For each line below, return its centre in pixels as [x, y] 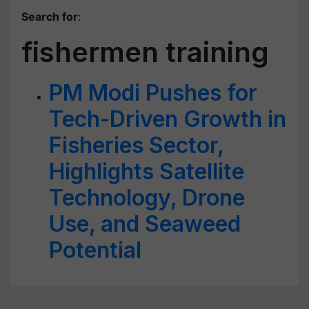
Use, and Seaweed [145, 224]
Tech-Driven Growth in [168, 119]
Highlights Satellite [147, 171]
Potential [95, 250]
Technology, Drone [147, 198]
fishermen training [145, 52]
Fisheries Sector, [136, 145]
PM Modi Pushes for [153, 93]
